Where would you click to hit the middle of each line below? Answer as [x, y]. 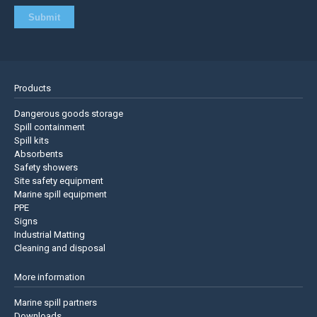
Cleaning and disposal [60, 248]
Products [33, 88]
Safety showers [46, 168]
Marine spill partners [56, 303]
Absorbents [39, 154]
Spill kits [31, 141]
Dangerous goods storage [69, 114]
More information [50, 277]
